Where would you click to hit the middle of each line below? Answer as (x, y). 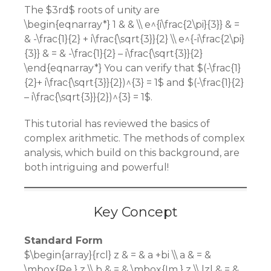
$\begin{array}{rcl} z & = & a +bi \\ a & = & (118, 255)
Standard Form (64, 240)
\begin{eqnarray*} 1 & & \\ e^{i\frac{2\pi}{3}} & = (132, 24)
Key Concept (135, 212)
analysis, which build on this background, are (132, 153)
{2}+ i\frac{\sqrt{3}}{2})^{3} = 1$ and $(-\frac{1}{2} (134, 83)
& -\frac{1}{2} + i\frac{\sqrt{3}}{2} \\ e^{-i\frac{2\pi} (134, 39)
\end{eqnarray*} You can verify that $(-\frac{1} (132, 68)
